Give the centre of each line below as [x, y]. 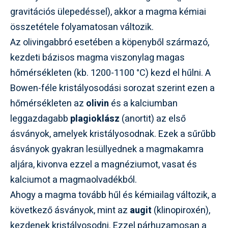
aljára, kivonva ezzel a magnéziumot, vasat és [104, 164]
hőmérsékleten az [48, 103]
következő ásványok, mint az [70, 210]
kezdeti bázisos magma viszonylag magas [97, 58]
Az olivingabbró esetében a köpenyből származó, [110, 42]
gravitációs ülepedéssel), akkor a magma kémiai [108, 12]
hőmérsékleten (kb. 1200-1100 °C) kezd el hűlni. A [110, 73]
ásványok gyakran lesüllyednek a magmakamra [107, 149]
